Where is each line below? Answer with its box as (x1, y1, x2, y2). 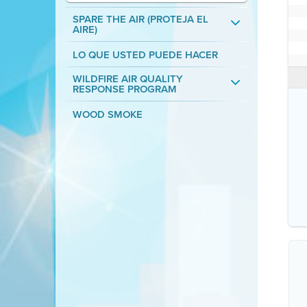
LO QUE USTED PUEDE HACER (72, 47, 218, 62)
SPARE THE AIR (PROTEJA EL (72, 12, 208, 27)
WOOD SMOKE (72, 107, 143, 122)
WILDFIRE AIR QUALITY (72, 71, 183, 86)
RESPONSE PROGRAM (72, 82, 177, 97)
